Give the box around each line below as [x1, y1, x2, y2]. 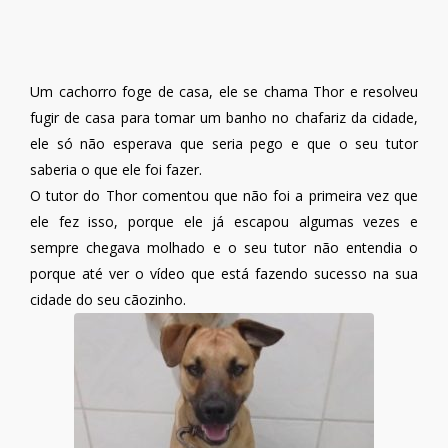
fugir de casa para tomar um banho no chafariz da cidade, [30, 108, 418, 128]
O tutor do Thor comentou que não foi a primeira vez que [30, 186, 418, 206]
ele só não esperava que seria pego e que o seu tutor [30, 134, 418, 154]
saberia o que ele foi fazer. [30, 160, 202, 180]
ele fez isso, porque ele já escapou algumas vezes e [30, 212, 418, 232]
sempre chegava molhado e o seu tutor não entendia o [30, 238, 418, 258]
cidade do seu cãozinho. [30, 290, 186, 310]
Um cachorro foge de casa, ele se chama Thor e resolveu [30, 82, 418, 102]
